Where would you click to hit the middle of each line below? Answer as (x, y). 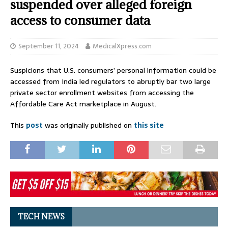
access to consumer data (80, 20)
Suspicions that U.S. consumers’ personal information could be (113, 70)
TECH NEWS (41, 216)
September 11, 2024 (49, 46)
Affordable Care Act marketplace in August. (83, 104)
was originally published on (88, 125)
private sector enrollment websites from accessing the (102, 92)
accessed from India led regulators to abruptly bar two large (110, 81)
